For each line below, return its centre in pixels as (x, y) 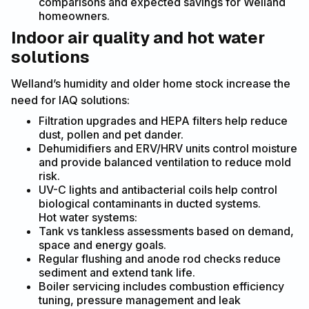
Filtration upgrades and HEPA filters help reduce (163, 121)
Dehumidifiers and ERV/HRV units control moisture (168, 149)
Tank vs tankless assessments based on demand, (166, 231)
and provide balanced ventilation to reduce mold (165, 162)
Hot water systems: (88, 218)
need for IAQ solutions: (70, 100)
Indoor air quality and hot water (138, 38)
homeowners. (74, 16)
